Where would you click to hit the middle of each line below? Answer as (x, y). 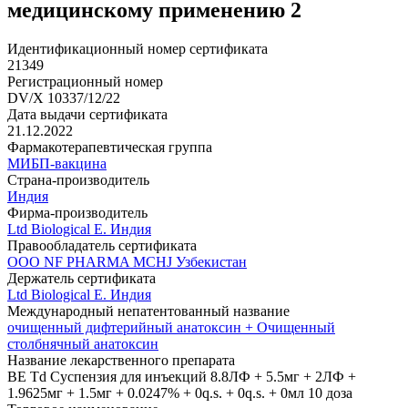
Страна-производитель (78, 180)
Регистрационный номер (85, 82)
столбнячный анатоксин (83, 344)
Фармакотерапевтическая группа (110, 148)
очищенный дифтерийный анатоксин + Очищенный (171, 328)
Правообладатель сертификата (102, 246)
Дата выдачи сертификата (87, 115)
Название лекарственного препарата (121, 361)
